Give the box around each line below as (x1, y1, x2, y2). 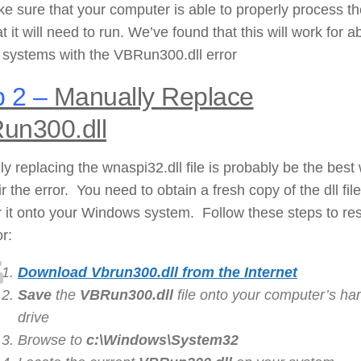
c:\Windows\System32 (86, 331, 239, 348)
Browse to (18, 331, 86, 348)
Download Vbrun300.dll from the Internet (18, 263, 297, 280)
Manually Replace (47, 81, 254, 111)
